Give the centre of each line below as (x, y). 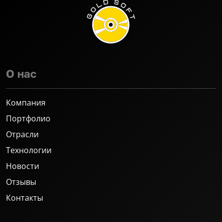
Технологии (29, 150)
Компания (26, 102)
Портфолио (28, 118)
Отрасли (22, 134)
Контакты (25, 197)
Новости (23, 166)
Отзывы (21, 182)
